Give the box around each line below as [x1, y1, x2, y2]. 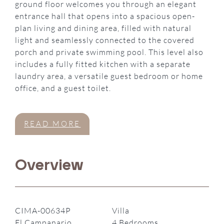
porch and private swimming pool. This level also [15, 47, 204, 57]
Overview [15, 156, 83, 173]
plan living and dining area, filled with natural [15, 23, 192, 33]
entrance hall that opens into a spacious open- [15, 11, 195, 21]
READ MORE [24, 119, 81, 129]
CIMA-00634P [15, 205, 71, 215]
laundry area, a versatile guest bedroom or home [15, 71, 203, 81]
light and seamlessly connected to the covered [15, 35, 195, 45]
